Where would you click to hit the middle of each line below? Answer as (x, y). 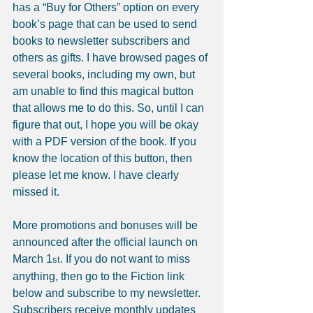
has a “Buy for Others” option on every (107, 8)
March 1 (32, 259)
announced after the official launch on (107, 242)
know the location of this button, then (104, 159)
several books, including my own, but (105, 75)
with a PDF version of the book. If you (106, 142)
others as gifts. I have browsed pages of (111, 58)
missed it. (36, 192)
